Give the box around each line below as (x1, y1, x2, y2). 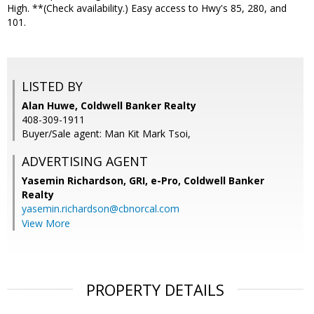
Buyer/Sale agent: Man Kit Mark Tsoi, (22, 127, 191, 141)
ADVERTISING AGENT (22, 153, 148, 170)
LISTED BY (22, 78, 83, 95)
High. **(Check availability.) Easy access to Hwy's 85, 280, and (7, 1, 287, 15)
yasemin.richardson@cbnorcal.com (22, 202, 179, 216)
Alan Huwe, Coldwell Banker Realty (22, 99, 196, 113)
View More (22, 217, 70, 231)
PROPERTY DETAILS (86, 279, 224, 301)
